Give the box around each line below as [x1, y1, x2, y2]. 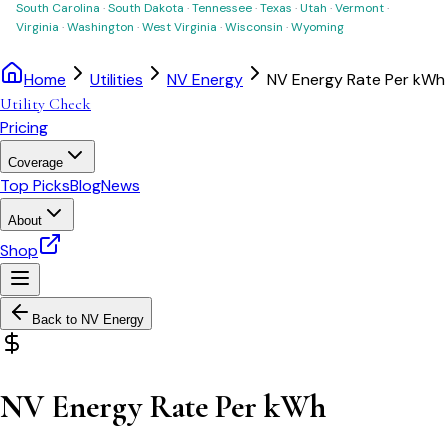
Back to [32, 312, 81, 327]
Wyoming [291, 19, 344, 35]
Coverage [8, 155, 63, 170]
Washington [67, 19, 134, 35]
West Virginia [142, 19, 217, 35]
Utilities [90, 69, 143, 90]
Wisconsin [225, 19, 283, 35]
